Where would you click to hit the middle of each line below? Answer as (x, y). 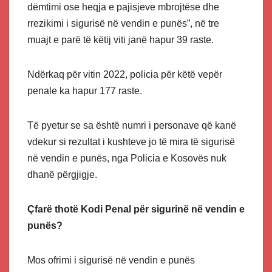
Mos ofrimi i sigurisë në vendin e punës (111, 260)
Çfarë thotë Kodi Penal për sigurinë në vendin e (136, 209)
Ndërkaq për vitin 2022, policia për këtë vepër (125, 75)
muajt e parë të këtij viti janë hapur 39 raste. (122, 40)
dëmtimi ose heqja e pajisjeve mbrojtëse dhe (123, 7)
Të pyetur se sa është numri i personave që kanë (132, 126)
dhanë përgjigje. (63, 175)
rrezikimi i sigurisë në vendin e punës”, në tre (123, 24)
